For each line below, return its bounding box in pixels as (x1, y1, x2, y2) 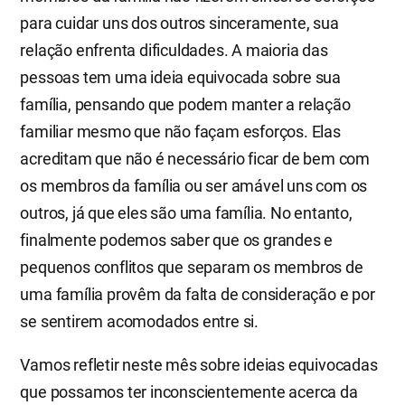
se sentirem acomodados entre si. (20, 312, 259, 331)
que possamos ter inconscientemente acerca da (20, 382, 358, 401)
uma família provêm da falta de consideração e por (20, 285, 375, 304)
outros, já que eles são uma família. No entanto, (20, 203, 353, 222)
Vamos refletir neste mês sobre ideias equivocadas (20, 355, 378, 374)
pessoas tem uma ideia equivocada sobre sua (20, 68, 341, 87)
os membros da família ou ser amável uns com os (20, 176, 368, 195)
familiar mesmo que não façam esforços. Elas (20, 122, 341, 141)
